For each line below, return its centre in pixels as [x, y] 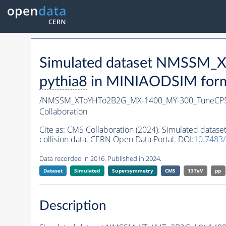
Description [73, 206]
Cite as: [53, 130]
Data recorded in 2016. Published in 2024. [100, 159]
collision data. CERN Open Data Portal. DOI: [116, 139]
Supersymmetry [132, 171]
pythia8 [63, 82]
